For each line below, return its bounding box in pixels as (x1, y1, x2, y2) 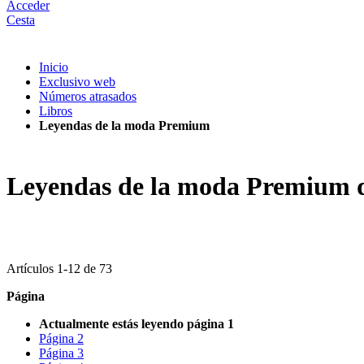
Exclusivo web (39, 75, 115, 89)
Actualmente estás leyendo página (39, 316, 224, 331)
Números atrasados (39, 89, 136, 103)
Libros (39, 104, 72, 118)
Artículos (6, 261, 57, 275)
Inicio (39, 60, 68, 74)
